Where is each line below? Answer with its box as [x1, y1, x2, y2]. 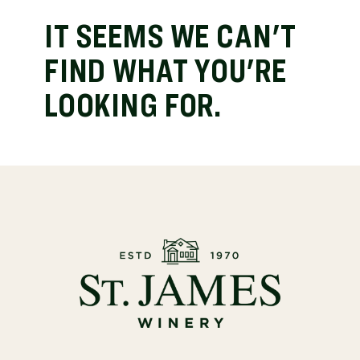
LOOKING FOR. [43, 84, 223, 125]
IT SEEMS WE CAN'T [43, 14, 297, 56]
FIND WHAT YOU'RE [43, 49, 287, 91]
